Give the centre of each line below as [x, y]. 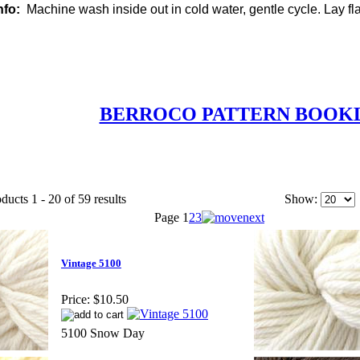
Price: [76, 299]
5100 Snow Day [103, 333]
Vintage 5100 [91, 264]
